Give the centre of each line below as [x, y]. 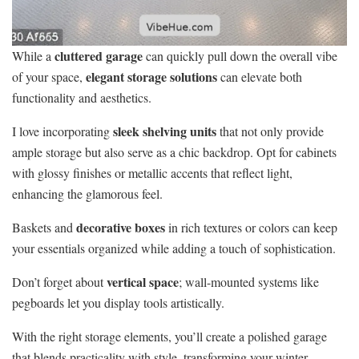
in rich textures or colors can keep [251, 227]
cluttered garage [99, 55]
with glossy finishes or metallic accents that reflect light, [152, 172]
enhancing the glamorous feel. [87, 193]
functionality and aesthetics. [82, 97]
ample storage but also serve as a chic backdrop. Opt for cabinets [174, 151]
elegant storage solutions [151, 76]
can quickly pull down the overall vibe [240, 55]
